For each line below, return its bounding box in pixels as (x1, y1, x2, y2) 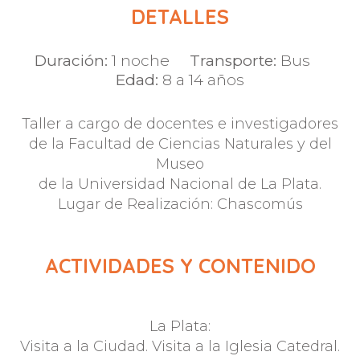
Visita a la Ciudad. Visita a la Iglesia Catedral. (20, 337, 340, 355)
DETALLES (131, 4, 229, 29)
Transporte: (189, 51, 276, 70)
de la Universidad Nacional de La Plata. (39, 175, 321, 193)
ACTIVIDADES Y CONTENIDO (44, 253, 316, 278)
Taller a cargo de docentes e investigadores (22, 115, 338, 133)
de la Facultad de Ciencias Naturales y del (28, 135, 332, 153)
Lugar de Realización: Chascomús (57, 195, 303, 213)
